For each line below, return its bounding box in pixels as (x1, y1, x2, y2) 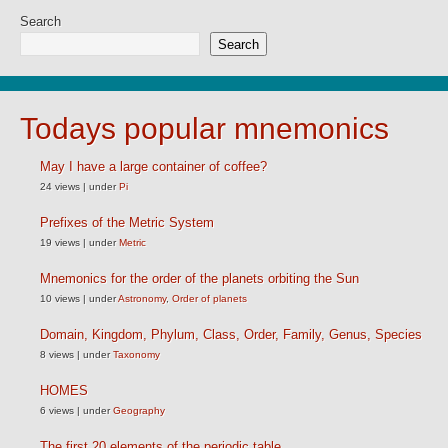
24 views (40, 181, 80, 192)
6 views (40, 405, 74, 416)
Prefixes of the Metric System (40, 215, 214, 230)
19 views (40, 237, 80, 248)
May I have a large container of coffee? (40, 159, 267, 174)
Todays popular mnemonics (20, 112, 389, 145)
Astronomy (118, 293, 166, 304)
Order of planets (172, 293, 247, 304)
